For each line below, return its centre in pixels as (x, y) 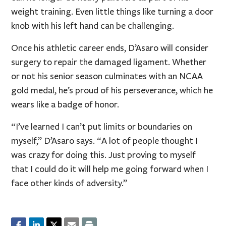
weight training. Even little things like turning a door (112, 11)
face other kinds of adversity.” (69, 183)
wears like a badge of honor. (65, 104)
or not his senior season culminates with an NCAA (107, 76)
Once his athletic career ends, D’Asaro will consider (110, 48)
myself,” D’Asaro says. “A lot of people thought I (105, 140)
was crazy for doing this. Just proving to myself (104, 155)
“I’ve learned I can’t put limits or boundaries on (102, 126)
